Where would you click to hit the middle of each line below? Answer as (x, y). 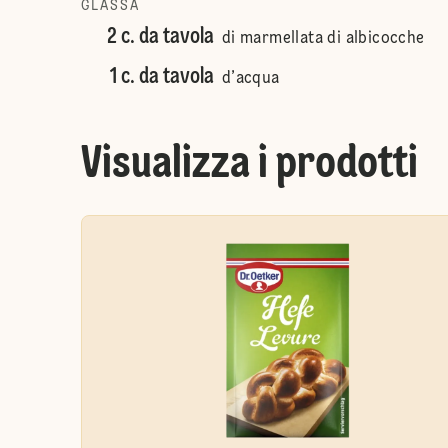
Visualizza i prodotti (249, 165)
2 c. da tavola (160, 37)
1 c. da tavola (161, 77)
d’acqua (250, 79)
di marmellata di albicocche (323, 39)
